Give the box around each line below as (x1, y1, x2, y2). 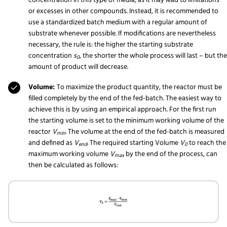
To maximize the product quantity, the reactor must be (57, 81, 222, 93)
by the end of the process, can (124, 148, 217, 160)
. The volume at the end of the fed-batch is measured (65, 126, 224, 138)
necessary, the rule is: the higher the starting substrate (28, 39, 193, 51)
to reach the (187, 137, 226, 149)
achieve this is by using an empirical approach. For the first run (28, 103, 216, 116)
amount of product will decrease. (28, 61, 128, 73)
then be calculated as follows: (28, 159, 118, 171)
